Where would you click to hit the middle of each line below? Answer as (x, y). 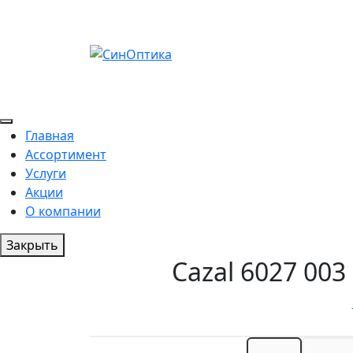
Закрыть (32, 245)
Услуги (46, 173)
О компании (63, 211)
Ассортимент (66, 154)
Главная (50, 136)
